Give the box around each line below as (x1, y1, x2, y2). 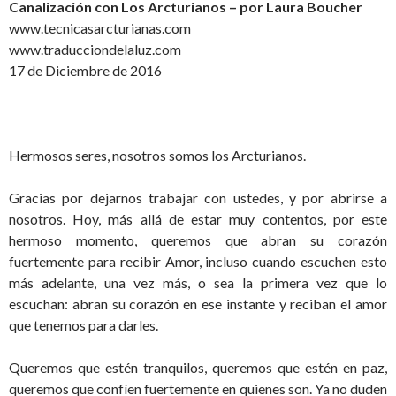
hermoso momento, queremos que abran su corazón (9, 232, 387, 249)
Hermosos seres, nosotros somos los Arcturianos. (9, 147, 306, 164)
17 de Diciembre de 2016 (9, 62, 162, 80)
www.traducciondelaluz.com (9, 41, 181, 58)
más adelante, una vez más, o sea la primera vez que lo (9, 274, 387, 292)
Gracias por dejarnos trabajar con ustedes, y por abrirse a (9, 189, 387, 207)
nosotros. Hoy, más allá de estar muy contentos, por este (9, 210, 387, 228)
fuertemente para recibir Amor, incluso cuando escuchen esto (9, 253, 387, 270)
